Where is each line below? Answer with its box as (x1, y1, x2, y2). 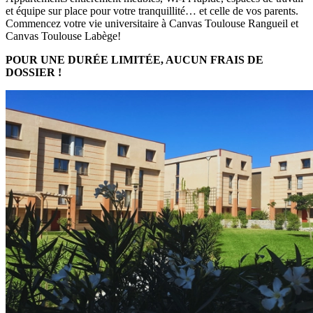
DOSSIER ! (6, 66, 61, 78)
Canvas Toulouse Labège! (6, 29, 121, 42)
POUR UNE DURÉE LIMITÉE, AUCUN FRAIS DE (6, 53, 263, 66)
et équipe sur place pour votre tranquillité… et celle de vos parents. (6, 4, 298, 17)
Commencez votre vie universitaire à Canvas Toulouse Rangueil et (6, 17, 298, 29)
